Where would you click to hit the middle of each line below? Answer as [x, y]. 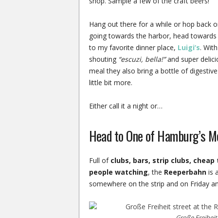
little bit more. [110, 82]
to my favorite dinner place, [133, 47]
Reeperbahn [185, 172]
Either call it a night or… [126, 106]
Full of [100, 160]
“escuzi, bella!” [142, 59]
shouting [103, 59]
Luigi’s [189, 47]
